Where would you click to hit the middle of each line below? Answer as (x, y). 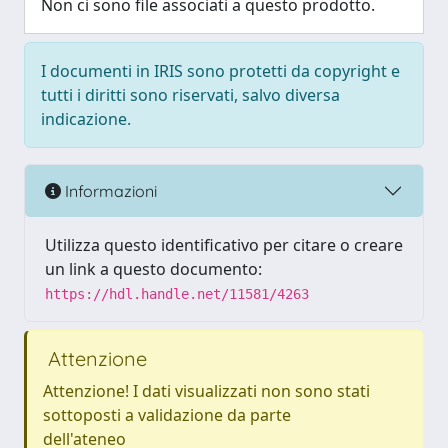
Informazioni (109, 190)
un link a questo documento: (153, 269)
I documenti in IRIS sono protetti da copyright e (220, 71)
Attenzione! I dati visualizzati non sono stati (206, 391)
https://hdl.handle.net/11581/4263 (177, 294)
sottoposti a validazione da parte (167, 415)
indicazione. (86, 119)
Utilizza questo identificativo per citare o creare (224, 245)
